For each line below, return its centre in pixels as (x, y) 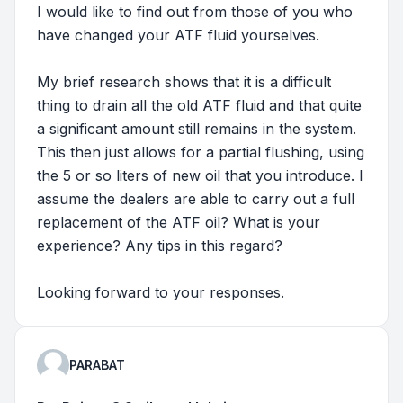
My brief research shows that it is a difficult (184, 81)
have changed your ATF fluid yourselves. (178, 35)
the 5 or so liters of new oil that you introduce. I (200, 175)
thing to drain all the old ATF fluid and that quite (199, 105)
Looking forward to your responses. (161, 292)
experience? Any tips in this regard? (160, 245)
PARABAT (97, 364)
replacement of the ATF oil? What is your (179, 222)
